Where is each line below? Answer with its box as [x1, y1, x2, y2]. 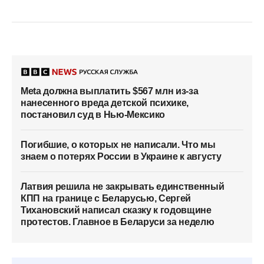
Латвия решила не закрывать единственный [21, 181, 225, 192]
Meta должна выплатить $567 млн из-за [21, 86, 199, 97]
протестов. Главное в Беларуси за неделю [21, 217, 214, 227]
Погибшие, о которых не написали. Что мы [21, 140, 216, 150]
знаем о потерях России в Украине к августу [21, 151, 222, 162]
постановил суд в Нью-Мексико [21, 110, 166, 120]
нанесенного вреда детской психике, [21, 98, 189, 108]
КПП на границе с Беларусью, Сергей [21, 193, 192, 204]
